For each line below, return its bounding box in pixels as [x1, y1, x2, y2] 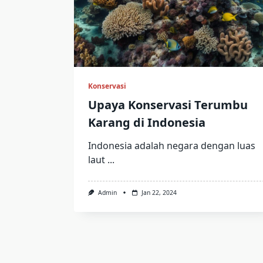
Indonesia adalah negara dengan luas [88, 139, 255, 152]
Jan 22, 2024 [141, 188, 177, 197]
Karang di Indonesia [88, 114, 205, 130]
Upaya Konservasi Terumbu [88, 96, 248, 113]
